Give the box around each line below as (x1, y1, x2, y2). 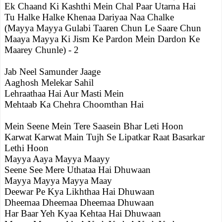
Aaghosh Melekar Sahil (4, 77, 94, 88)
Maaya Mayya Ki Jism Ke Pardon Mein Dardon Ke (4, 34, 200, 44)
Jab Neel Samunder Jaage (4, 66, 101, 77)
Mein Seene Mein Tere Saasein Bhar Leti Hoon (4, 121, 183, 131)
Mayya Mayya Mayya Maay (4, 175, 112, 186)
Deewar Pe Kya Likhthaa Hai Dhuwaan (4, 186, 155, 197)
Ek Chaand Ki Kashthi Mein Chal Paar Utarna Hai (4, 1, 196, 11)
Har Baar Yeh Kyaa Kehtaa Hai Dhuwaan (4, 208, 161, 219)
